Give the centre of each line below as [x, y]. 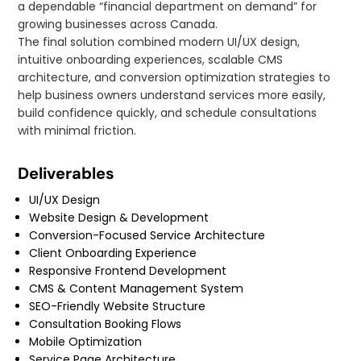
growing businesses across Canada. [118, 25]
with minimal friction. [77, 131]
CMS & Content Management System [137, 289]
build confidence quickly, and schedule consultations [168, 113]
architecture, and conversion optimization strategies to [174, 78]
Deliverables [66, 174]
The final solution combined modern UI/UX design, [159, 42]
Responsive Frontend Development [128, 271]
